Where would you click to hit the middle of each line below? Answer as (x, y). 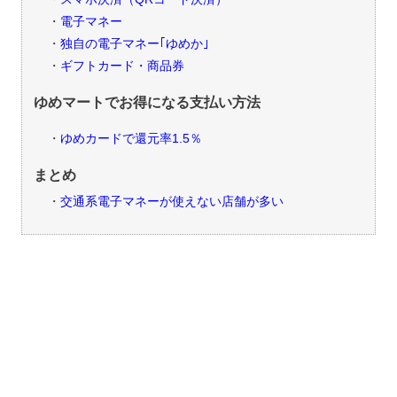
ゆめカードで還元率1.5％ (131, 139)
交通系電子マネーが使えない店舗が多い (171, 201)
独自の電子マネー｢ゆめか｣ (134, 44)
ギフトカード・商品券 (122, 66)
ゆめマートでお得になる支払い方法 (147, 103)
